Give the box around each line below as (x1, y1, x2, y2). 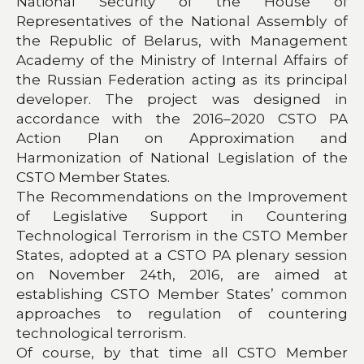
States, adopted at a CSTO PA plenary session (16, 246, 348, 263)
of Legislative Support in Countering (16, 207, 348, 224)
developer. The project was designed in (16, 90, 348, 107)
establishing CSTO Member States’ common (16, 285, 348, 302)
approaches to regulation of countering (16, 305, 348, 322)
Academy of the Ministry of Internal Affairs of (16, 51, 348, 68)
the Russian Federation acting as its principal (16, 71, 348, 88)
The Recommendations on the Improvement (16, 188, 348, 205)
